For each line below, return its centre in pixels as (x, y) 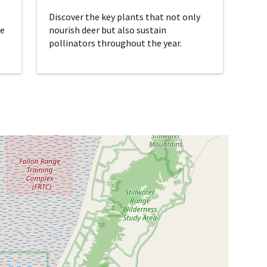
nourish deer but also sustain (107, 30)
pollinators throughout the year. (115, 43)
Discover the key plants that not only (124, 17)
